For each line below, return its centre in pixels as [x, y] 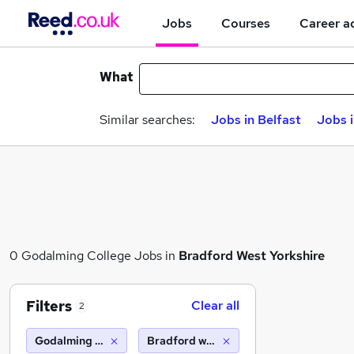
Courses [246, 23]
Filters [49, 306]
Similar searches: [147, 120]
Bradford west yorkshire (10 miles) [237, 341]
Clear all [215, 305]
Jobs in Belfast [256, 120]
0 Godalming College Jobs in [94, 256]
